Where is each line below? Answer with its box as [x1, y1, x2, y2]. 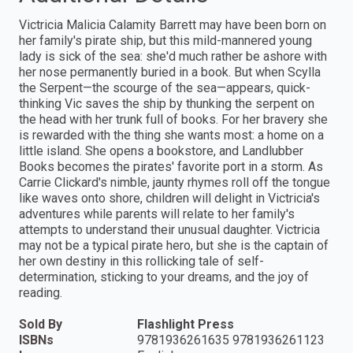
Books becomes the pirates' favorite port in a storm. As [19, 158, 323, 174]
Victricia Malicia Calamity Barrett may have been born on [19, 17, 326, 32]
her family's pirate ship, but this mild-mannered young [19, 32, 312, 48]
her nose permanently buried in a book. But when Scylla [19, 64, 321, 80]
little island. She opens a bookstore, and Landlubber [19, 143, 303, 158]
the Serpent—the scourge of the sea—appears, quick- [19, 80, 310, 95]
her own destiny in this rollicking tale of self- [19, 253, 264, 269]
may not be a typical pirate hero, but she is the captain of [19, 237, 329, 253]
